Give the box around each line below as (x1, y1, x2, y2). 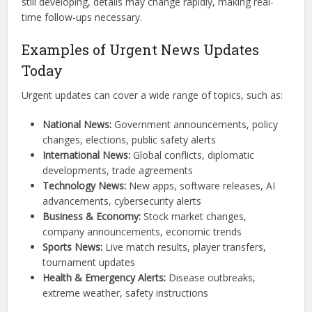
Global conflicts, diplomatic (130, 148, 255, 162)
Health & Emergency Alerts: (42, 271, 166, 285)
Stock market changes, (141, 210, 247, 224)
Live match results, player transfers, (102, 240, 267, 254)
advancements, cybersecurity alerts (42, 194, 202, 208)
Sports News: (42, 240, 103, 254)
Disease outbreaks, (166, 271, 256, 285)
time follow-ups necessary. (22, 10, 143, 24)
